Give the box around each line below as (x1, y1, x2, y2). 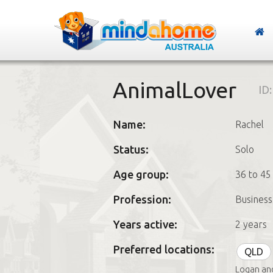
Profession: (113, 193, 171, 205)
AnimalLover (112, 77, 236, 102)
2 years (235, 219, 267, 230)
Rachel (235, 119, 264, 130)
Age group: (113, 168, 169, 180)
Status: (113, 143, 149, 155)
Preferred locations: (113, 243, 214, 255)
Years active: (113, 218, 177, 230)
